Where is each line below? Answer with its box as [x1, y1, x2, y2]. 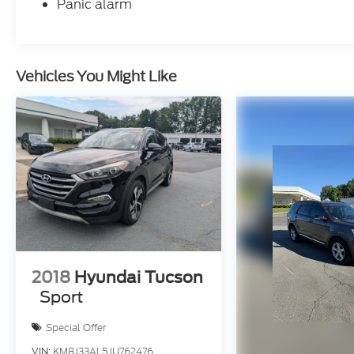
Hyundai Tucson [74, 268, 203, 288]
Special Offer [46, 320, 106, 334]
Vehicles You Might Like [16, 66, 177, 88]
